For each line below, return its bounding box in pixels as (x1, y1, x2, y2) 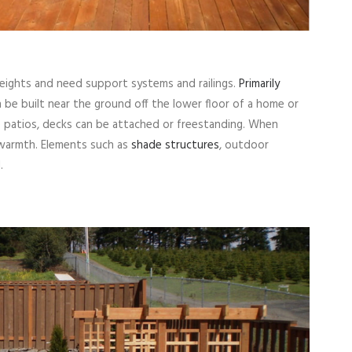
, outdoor (219, 135, 269, 155)
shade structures (131, 135, 219, 155)
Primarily (239, 74, 280, 93)
